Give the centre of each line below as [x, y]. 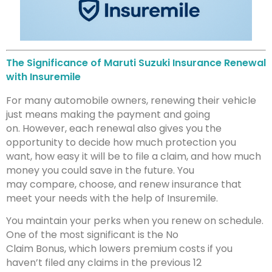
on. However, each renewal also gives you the [114, 128]
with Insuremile [43, 76]
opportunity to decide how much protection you [121, 142]
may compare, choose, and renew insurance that [124, 184]
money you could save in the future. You [100, 170]
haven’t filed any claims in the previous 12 [104, 263]
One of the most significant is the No [92, 235]
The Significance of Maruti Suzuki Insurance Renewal [136, 63]
